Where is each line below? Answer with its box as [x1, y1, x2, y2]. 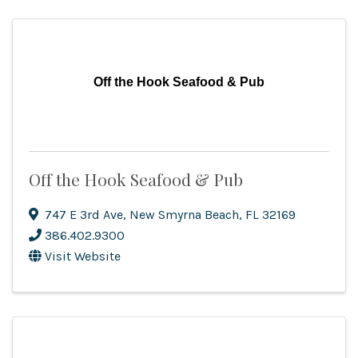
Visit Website [45, 249, 121, 265]
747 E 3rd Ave [45, 207, 123, 223]
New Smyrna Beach [129, 207, 239, 223]
